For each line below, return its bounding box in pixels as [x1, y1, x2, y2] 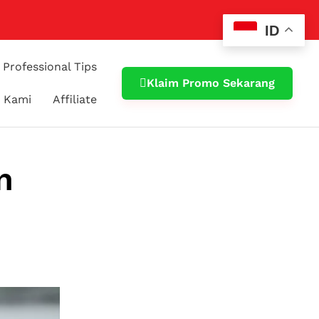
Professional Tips [3, 60, 98, 73]
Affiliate [53, 93, 98, 106]
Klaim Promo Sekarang [147, 76, 276, 90]
